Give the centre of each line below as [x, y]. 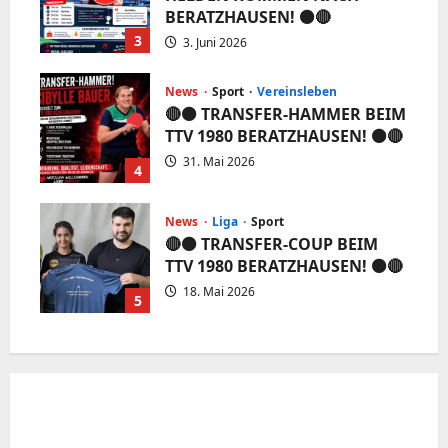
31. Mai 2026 [217, 161]
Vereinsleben [297, 91]
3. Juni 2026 [213, 42]
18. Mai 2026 [217, 291]
